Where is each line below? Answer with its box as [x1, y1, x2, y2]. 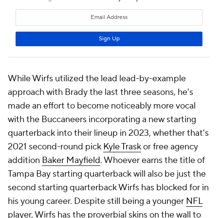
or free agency [141, 141, 198, 152]
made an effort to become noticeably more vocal [8, 100, 196, 111]
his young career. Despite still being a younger [8, 195, 186, 207]
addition [8, 154, 42, 166]
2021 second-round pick [8, 141, 103, 152]
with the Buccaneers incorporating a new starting [8, 113, 196, 125]
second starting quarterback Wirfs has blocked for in [8, 182, 209, 193]
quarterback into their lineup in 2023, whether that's [8, 127, 209, 139]
